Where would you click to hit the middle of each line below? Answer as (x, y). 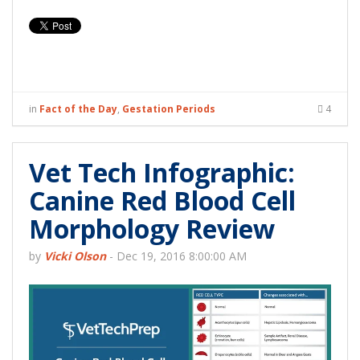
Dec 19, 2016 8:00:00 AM (182, 256)
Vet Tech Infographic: (162, 173)
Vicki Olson (75, 256)
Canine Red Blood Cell (162, 201)
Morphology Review (152, 229)
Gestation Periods (169, 109)
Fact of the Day (78, 109)
